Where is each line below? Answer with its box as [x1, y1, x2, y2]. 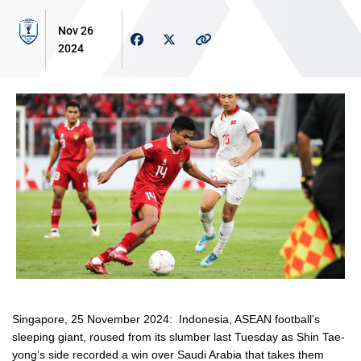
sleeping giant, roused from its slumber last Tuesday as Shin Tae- [12, 330, 345, 343]
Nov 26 [58, 24, 94, 37]
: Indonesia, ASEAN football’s [169, 312, 320, 326]
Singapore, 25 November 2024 [12, 312, 169, 326]
